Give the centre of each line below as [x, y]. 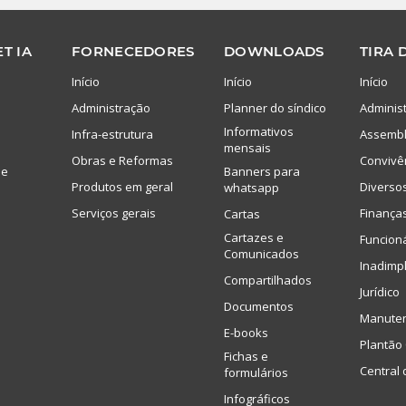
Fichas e [246, 356]
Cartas [242, 213]
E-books [246, 332]
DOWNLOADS [274, 51]
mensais [247, 147]
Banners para [262, 171]
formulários [256, 372]
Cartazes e [254, 237]
